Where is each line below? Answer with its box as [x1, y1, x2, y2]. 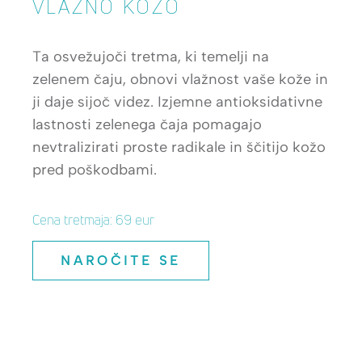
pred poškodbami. [32, 160, 157, 179]
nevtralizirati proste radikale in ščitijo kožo [32, 137, 326, 156]
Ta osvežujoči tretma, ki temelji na [32, 47, 269, 65]
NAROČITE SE [61, 252, 181, 268]
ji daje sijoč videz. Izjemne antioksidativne [32, 92, 322, 111]
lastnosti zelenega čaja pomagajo [32, 115, 262, 133]
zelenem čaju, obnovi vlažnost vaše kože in [32, 69, 328, 88]
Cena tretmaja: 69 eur [32, 210, 154, 229]
